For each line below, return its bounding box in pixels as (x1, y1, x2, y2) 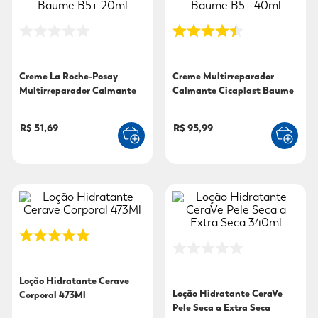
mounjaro (99, 16, 141, 28)
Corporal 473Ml (19, 289, 86, 302)
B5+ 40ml (172, 99, 214, 111)
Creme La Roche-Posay (19, 70, 118, 83)
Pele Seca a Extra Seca (172, 302, 270, 314)
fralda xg (99, 40, 136, 53)
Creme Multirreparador (172, 70, 274, 83)
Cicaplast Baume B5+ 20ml (19, 99, 138, 111)
